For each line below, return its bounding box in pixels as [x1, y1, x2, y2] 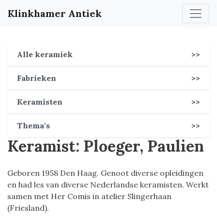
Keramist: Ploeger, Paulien [7, 136, 204, 156]
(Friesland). [7, 203, 51, 213]
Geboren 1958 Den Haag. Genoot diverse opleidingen [7, 168, 203, 178]
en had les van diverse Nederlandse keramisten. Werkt [7, 180, 209, 189]
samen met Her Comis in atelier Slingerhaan [7, 191, 171, 201]
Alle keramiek [17, 49, 73, 59]
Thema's [17, 121, 50, 130]
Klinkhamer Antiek [8, 7, 102, 19]
